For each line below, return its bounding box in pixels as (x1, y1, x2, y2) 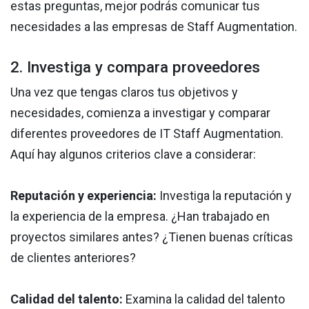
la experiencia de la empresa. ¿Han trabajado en (10, 209, 270, 224)
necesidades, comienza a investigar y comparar (10, 106, 270, 121)
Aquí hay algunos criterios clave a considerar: (10, 147, 256, 162)
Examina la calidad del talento (126, 292, 285, 307)
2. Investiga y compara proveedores (10, 58, 260, 77)
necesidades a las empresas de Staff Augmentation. (10, 19, 297, 34)
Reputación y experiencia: (10, 188, 157, 203)
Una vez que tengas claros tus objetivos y (10, 85, 238, 100)
